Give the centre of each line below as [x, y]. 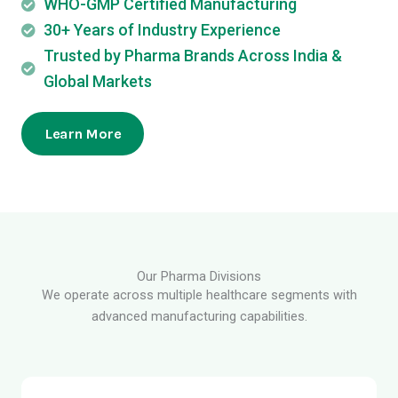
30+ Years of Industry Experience [162, 30]
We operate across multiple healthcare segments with [199, 295]
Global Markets [98, 82]
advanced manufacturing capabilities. [199, 317]
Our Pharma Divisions [199, 277]
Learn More [83, 134]
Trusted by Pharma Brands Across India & [193, 56]
